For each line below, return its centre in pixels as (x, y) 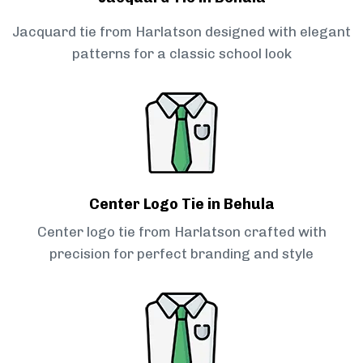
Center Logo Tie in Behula (181, 205)
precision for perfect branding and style (181, 254)
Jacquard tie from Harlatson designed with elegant (181, 32)
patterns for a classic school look (181, 54)
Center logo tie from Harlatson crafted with (181, 232)
